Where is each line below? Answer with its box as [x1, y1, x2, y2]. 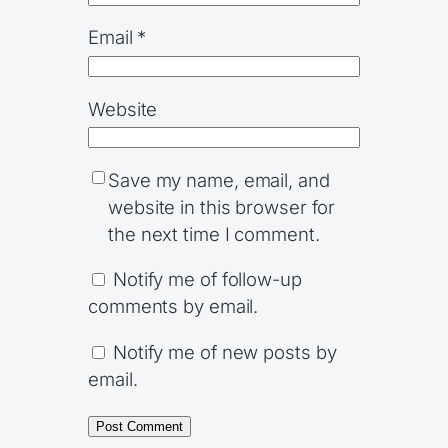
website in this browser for [108, 195, 336, 218]
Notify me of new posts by [112, 340, 337, 363]
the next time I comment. [108, 222, 320, 245]
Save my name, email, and [108, 168, 330, 191]
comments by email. [88, 295, 259, 318]
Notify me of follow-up [112, 268, 302, 291]
